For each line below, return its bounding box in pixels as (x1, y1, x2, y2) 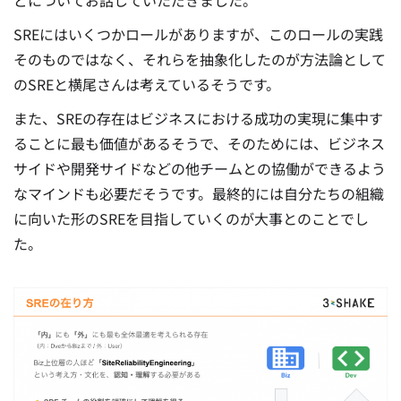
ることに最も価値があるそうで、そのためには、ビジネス (13, 132, 385, 155)
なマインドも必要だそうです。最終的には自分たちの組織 (13, 183, 384, 205)
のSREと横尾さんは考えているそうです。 (13, 73, 280, 96)
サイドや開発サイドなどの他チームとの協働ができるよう (13, 158, 386, 180)
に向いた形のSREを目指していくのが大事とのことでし (13, 208, 369, 230)
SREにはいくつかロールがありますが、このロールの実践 (13, 23, 383, 46)
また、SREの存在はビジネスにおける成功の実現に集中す (13, 107, 383, 130)
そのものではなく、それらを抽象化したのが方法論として (13, 48, 386, 71)
